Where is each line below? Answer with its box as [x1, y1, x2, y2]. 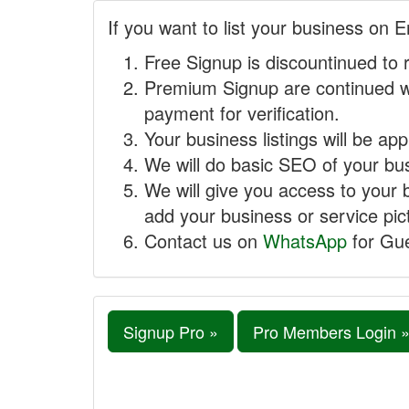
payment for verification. [144, 100, 340, 126]
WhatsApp [263, 227, 347, 254]
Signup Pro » [123, 320, 218, 343]
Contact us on [144, 227, 263, 254]
